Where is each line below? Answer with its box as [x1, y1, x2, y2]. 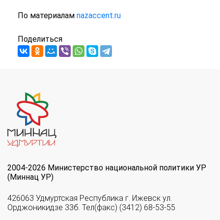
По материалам [17, 11, 77, 21]
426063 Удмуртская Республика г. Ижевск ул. [7, 193, 172, 203]
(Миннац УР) [7, 172, 54, 182]
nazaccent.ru [76, 11, 121, 21]
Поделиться [17, 34, 62, 44]
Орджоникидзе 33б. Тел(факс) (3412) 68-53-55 [7, 203, 175, 213]
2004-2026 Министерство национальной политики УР [7, 163, 206, 173]
